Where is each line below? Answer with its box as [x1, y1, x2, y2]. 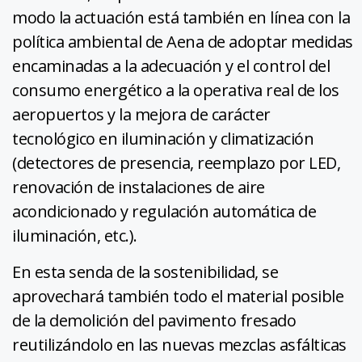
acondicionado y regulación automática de [12, 200, 316, 222]
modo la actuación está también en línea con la [12, 6, 350, 28]
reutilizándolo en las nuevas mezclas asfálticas [12, 333, 347, 356]
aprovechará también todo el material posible [12, 284, 343, 307]
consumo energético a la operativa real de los [12, 78, 339, 101]
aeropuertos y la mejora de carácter [12, 103, 271, 125]
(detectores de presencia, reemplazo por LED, [12, 151, 340, 174]
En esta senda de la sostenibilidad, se [12, 260, 278, 283]
